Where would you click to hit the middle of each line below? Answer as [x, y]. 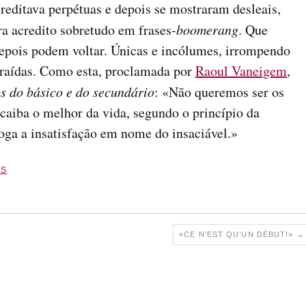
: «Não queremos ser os [219, 92]
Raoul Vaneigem [241, 71]
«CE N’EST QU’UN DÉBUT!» [238, 235]
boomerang [207, 29]
